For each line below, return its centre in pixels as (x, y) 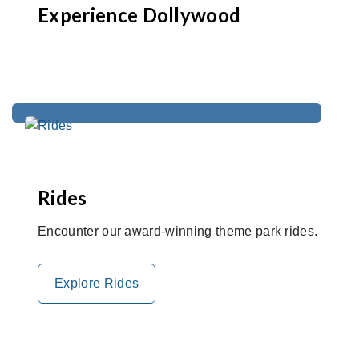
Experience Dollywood (139, 14)
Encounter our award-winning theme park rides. (178, 231)
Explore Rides (97, 283)
